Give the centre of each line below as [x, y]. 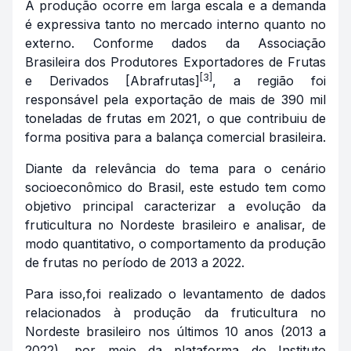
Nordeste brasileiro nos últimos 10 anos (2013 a [175, 331]
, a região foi [270, 81]
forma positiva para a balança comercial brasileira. [175, 137]
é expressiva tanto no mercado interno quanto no [175, 24]
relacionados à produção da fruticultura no [175, 313]
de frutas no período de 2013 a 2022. [135, 262]
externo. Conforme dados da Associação [175, 43]
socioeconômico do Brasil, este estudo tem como [175, 187]
